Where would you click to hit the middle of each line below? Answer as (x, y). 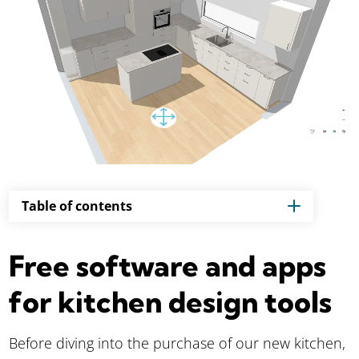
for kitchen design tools (171, 301)
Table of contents (77, 206)
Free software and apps (168, 265)
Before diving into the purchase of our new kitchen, (177, 343)
